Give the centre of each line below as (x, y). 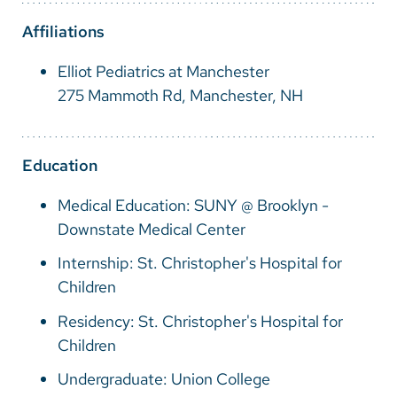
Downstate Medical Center (152, 230)
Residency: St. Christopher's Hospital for (200, 321)
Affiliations (63, 32)
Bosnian (68, 42)
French (64, 78)
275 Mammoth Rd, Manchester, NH (180, 96)
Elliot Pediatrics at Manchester (163, 72)
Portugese (76, 113)
